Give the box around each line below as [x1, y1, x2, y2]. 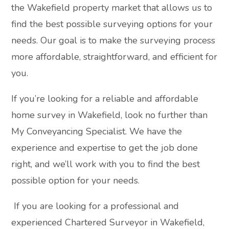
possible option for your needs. [11, 174, 140, 187]
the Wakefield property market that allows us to [11, 1, 213, 14]
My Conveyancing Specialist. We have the [11, 125, 182, 138]
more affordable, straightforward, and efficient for [11, 50, 218, 63]
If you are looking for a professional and [11, 199, 179, 212]
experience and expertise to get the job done [11, 141, 198, 154]
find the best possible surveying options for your [11, 17, 213, 30]
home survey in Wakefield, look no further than [11, 108, 208, 121]
